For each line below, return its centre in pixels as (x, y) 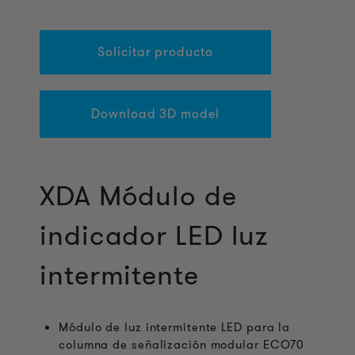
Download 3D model (155, 114)
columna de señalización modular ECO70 (182, 345)
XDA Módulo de (138, 196)
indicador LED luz (154, 235)
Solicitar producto (155, 52)
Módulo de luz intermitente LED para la (175, 327)
